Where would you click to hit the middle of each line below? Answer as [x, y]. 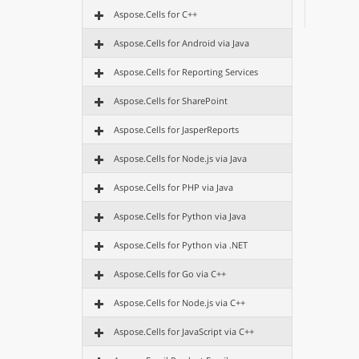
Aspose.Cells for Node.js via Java [180, 158]
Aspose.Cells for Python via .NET [181, 245]
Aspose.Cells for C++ [155, 14]
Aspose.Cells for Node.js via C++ [179, 303]
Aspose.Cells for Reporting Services [186, 72]
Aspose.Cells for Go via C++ [170, 274]
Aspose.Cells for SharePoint [171, 101]
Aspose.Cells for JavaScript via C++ [184, 331]
